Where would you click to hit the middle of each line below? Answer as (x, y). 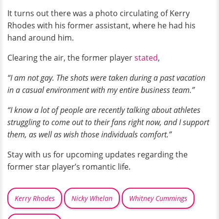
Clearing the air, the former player (71, 57)
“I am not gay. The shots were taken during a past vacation (106, 77)
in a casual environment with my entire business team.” (101, 90)
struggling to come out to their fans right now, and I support (108, 122)
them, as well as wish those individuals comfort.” (89, 134)
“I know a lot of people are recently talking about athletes (104, 110)
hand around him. (41, 37)
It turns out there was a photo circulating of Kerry (99, 13)
